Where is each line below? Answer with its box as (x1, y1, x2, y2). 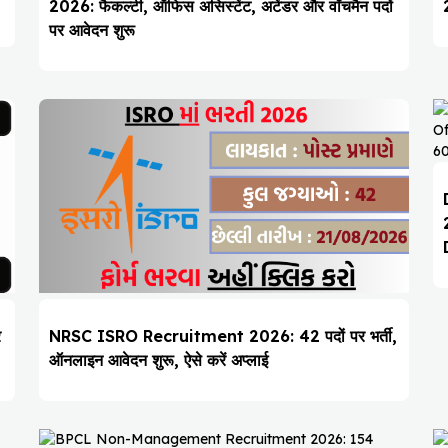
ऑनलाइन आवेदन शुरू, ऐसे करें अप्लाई (48, 350, 268, 371)
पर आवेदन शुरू (48, 20, 135, 41)
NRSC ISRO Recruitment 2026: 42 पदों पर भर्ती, (48, 326, 397, 347)
